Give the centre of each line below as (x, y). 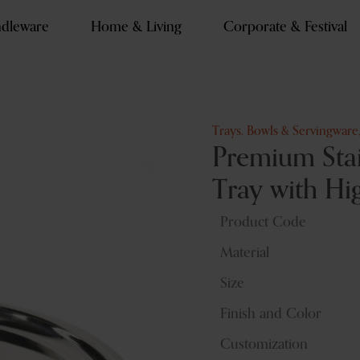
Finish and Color (271, 314)
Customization (264, 345)
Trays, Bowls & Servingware (285, 132)
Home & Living (136, 27)
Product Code (263, 223)
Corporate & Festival (285, 27)
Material (245, 253)
